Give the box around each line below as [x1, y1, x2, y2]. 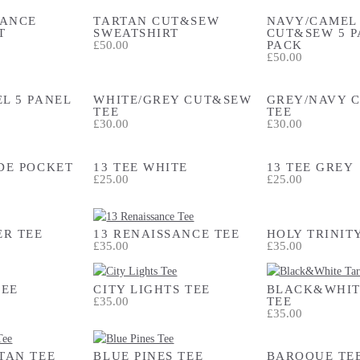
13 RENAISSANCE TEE [93, 227, 240, 240]
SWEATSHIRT [93, 25, 179, 39]
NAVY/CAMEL [266, 13, 357, 27]
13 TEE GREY [266, 159, 354, 174]
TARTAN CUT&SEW [93, 13, 220, 27]
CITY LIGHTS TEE [93, 281, 211, 296]
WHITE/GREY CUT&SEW [93, 92, 252, 106]
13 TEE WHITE [93, 159, 188, 174]
